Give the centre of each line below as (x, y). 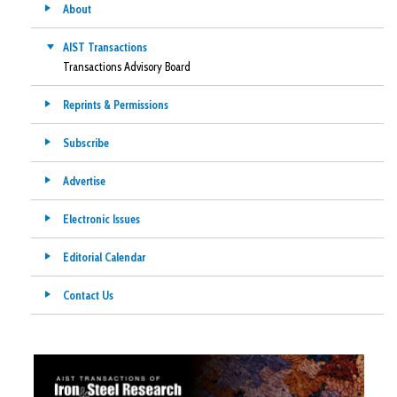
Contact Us (88, 295)
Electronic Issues (101, 218)
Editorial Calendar (104, 257)
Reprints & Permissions (116, 104)
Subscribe (86, 142)
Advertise (84, 180)
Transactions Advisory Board (127, 66)
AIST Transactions (105, 47)
